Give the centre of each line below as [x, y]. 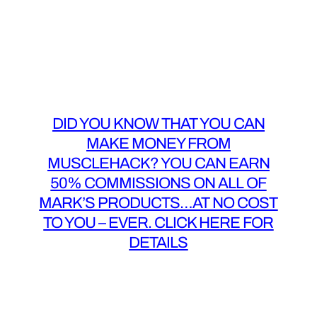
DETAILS [158, 242]
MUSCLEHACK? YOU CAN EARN [158, 163]
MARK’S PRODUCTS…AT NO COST [158, 203]
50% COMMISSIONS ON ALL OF [158, 183]
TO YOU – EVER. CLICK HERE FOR [158, 223]
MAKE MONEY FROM [158, 143]
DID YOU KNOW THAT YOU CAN [158, 123]
